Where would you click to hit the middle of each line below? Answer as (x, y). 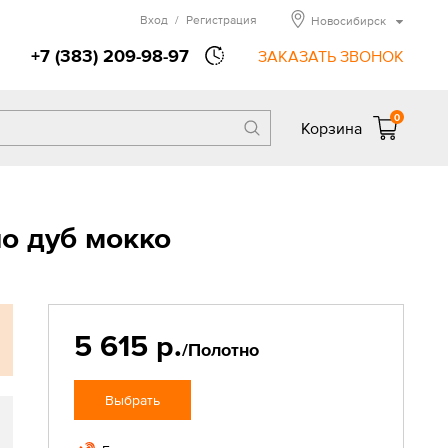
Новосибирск (348, 21)
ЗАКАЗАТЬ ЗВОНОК (331, 56)
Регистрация (221, 20)
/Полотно (220, 349)
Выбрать (132, 400)
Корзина (331, 128)
